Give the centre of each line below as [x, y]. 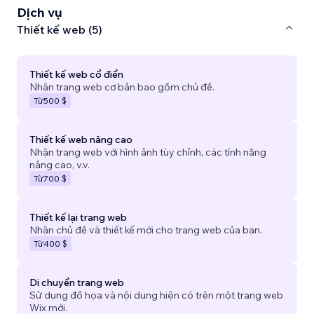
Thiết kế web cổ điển [76, 74]
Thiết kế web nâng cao [81, 139]
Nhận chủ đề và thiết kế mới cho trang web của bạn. [146, 230]
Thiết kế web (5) [60, 30]
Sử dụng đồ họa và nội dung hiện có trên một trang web [156, 295]
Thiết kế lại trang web [78, 217]
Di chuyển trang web [77, 282]
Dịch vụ [40, 12]
